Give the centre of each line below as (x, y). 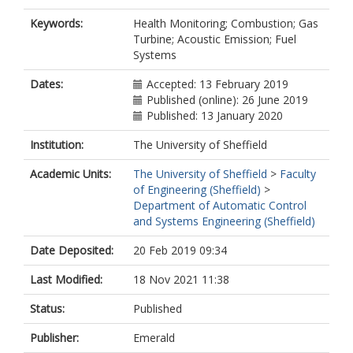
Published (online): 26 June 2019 (227, 100)
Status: (47, 308)
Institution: (57, 145)
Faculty (298, 174)
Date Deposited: (72, 250)
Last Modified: (66, 279)
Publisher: (54, 338)
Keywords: (56, 23)
